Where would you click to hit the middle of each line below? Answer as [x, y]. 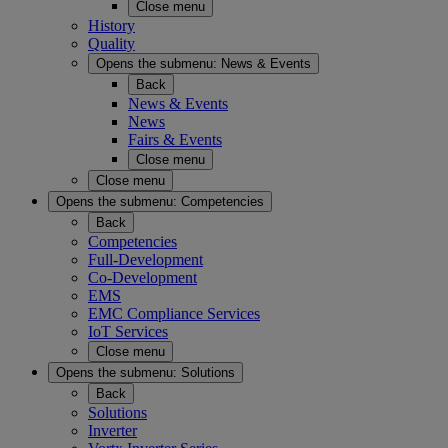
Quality [111, 43]
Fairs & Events [175, 139]
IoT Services [128, 331]
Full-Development [145, 259]
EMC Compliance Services [174, 313]
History [111, 25]
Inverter [112, 430]
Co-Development [142, 277]
